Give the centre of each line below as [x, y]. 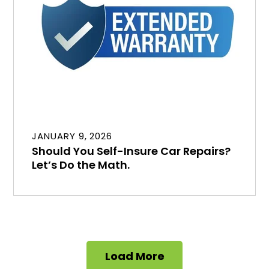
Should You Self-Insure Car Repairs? [131, 151]
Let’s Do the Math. [81, 165]
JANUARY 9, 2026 [72, 136]
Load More [134, 256]
